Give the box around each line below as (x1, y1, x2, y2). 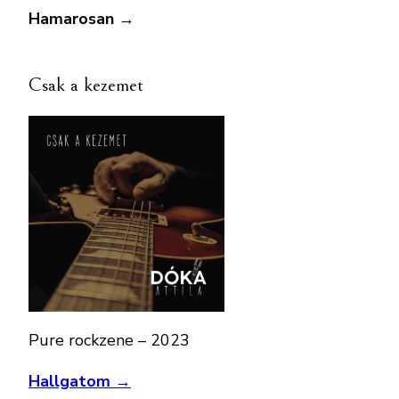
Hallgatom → (28, 370, 131, 392)
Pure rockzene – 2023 (28, 329, 190, 351)
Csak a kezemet (28, 73, 143, 96)
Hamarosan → (28, 7, 134, 29)
